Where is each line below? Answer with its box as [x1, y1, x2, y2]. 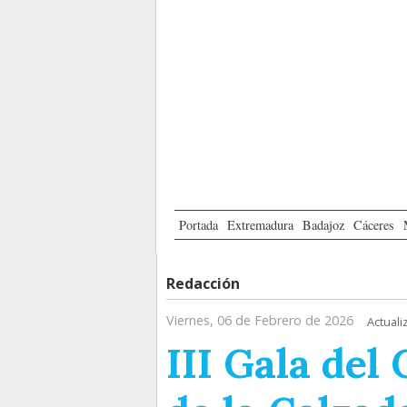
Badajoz [303, 216, 344, 234]
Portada [179, 216, 218, 234]
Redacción [166, 273, 240, 294]
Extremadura [227, 216, 293, 234]
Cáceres [353, 216, 394, 234]
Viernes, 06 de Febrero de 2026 [166, 312, 353, 330]
